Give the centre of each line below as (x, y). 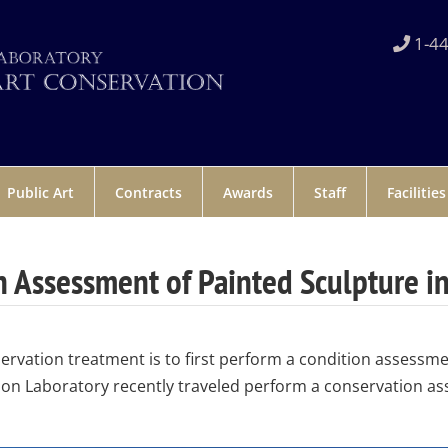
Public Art (40, 192)
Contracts (148, 192)
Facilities (416, 192)
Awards (248, 192)
